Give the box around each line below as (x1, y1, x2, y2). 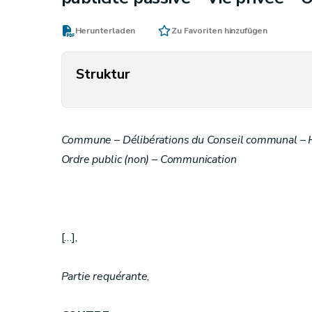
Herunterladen (75, 25, 136, 36)
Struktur (75, 64, 130, 84)
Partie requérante (61, 269, 148, 284)
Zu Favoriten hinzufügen (171, 25, 268, 36)
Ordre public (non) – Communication (61, 152, 237, 167)
